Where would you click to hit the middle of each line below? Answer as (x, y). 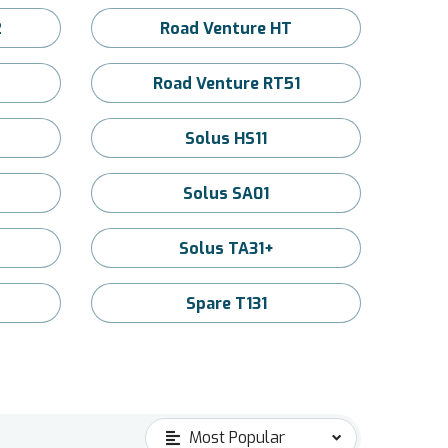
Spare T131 (226, 303)
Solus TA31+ (226, 248)
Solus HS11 (226, 138)
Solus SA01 (226, 193)
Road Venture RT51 (226, 83)
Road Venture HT (226, 28)
